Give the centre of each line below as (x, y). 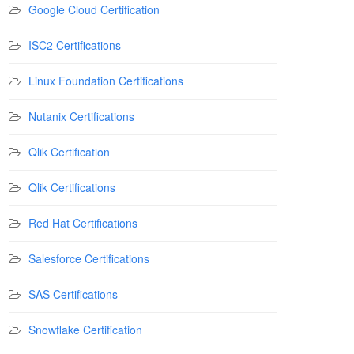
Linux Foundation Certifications (106, 81)
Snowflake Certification (85, 330)
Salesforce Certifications (89, 258)
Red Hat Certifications (83, 223)
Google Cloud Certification (94, 9)
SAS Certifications (73, 294)
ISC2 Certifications (75, 45)
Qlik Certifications (72, 187)
